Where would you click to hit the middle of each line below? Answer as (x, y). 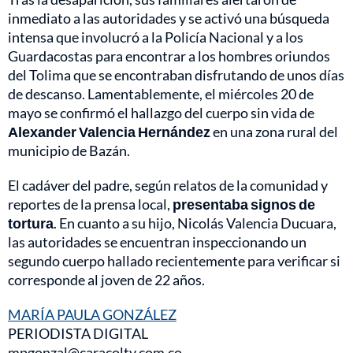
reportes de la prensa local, (90, 204)
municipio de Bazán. (69, 150)
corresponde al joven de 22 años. (106, 279)
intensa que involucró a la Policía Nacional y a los (156, 37)
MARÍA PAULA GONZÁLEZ (92, 314)
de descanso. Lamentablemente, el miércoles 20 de (161, 93)
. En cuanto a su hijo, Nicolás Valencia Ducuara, (195, 223)
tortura (31, 223)
